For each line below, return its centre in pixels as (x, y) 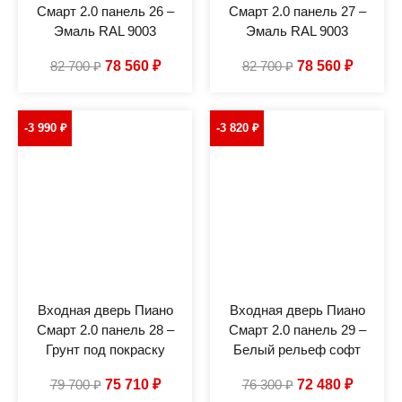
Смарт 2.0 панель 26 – (105, 11)
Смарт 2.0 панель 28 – (105, 329)
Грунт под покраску (105, 349)
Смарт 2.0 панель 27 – (297, 11)
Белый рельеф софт (297, 349)
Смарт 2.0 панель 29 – (297, 329)
